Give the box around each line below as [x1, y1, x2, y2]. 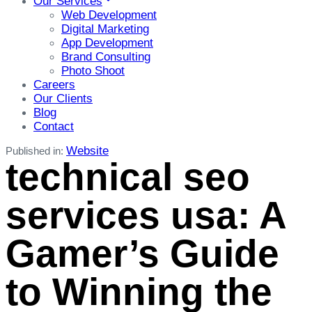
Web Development [61, 8, 157, 22]
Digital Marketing [61, 22, 149, 36]
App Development [61, 36, 153, 49]
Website [66, 143, 109, 157]
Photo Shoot [61, 63, 125, 77]
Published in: [6, 144, 63, 157]
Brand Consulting [61, 49, 150, 63]
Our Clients [33, 91, 93, 105]
